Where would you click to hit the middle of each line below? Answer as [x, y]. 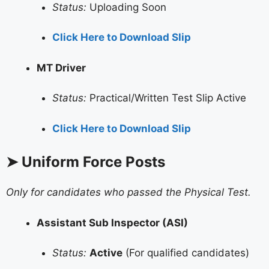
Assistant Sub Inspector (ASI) [112, 222]
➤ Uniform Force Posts [86, 162]
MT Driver [61, 68]
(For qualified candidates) [186, 253]
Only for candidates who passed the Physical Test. [128, 192]
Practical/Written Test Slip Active [166, 98]
